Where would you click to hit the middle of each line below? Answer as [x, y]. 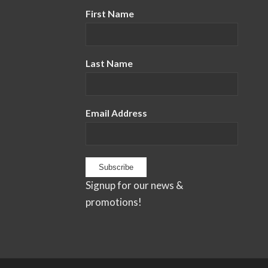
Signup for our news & [134, 185]
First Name [109, 14]
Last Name [109, 64]
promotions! [113, 202]
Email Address [116, 113]
